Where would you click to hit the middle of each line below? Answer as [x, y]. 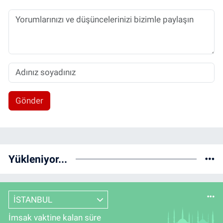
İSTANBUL [33, 199]
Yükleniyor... [38, 159]
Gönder [29, 101]
